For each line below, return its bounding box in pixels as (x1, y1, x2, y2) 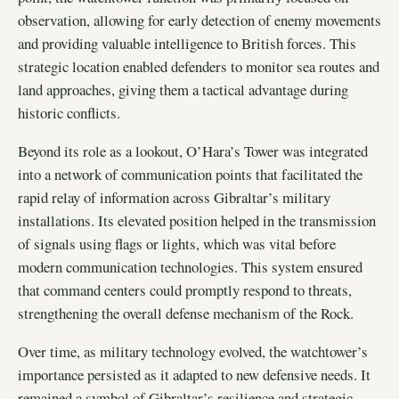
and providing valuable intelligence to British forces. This (18, 32, 356, 53)
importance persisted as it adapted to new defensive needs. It (18, 363, 370, 385)
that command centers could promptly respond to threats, (18, 279, 352, 300)
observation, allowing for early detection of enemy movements (18, 9, 381, 30)
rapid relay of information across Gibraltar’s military (18, 186, 330, 208)
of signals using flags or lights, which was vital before (18, 232, 336, 254)
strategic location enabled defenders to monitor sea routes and (18, 55, 379, 77)
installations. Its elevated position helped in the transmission (18, 209, 376, 231)
